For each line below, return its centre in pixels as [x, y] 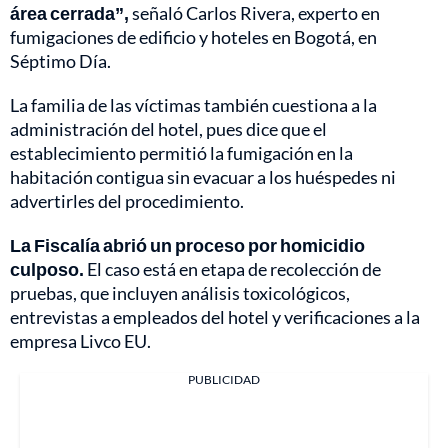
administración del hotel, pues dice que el [168, 128]
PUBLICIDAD [224, 379]
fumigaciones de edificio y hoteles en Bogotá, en [193, 36]
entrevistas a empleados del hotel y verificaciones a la [215, 316]
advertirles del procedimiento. [127, 200]
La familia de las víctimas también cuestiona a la [193, 104]
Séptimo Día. [60, 60]
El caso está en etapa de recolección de [232, 268]
